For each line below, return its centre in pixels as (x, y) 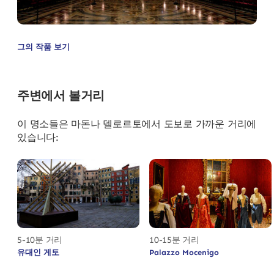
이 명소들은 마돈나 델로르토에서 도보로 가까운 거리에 (137, 124)
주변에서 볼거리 (61, 96)
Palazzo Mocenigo (184, 252)
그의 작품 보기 (43, 47)
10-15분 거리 (175, 239)
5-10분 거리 (40, 239)
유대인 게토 (38, 252)
